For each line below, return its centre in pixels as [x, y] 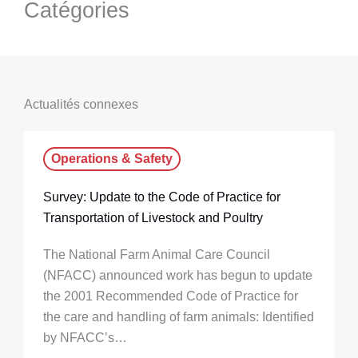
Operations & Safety [112, 158]
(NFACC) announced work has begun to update [178, 275]
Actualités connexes [81, 104]
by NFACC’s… [85, 337]
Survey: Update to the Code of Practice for [162, 197]
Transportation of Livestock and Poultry [153, 217]
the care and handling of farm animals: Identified [179, 316]
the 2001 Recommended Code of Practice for [171, 296]
